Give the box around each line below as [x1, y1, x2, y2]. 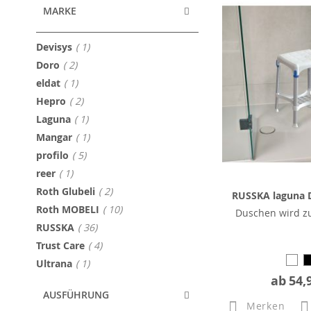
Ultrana [36, 257, 72, 270]
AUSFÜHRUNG [43, 288, 109, 301]
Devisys [36, 40, 72, 53]
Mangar [36, 131, 72, 144]
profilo [36, 149, 69, 162]
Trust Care [36, 239, 85, 252]
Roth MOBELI [36, 203, 99, 216]
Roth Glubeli [36, 185, 95, 198]
